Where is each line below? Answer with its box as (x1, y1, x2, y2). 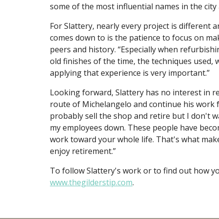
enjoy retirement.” (50, 146, 116, 157)
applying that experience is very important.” (50, 67, 210, 79)
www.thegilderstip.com (50, 177, 132, 188)
